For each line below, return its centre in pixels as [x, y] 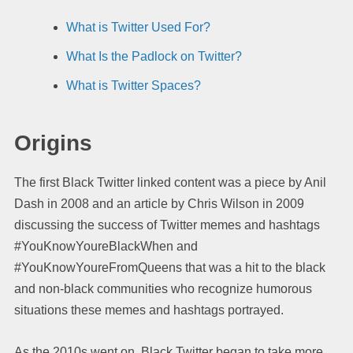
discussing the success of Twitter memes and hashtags [167, 225]
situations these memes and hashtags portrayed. [149, 310]
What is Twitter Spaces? [134, 85]
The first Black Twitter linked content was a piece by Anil [170, 182]
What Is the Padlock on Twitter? [154, 56]
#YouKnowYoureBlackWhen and [106, 246]
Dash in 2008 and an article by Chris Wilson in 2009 [159, 203]
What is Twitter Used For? [138, 27]
